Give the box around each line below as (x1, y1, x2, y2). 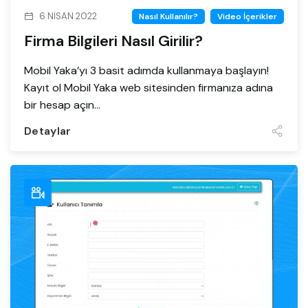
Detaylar (24, 123, 71, 138)
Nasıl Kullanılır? (139, 11, 198, 23)
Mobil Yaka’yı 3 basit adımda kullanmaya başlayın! (24, 63, 269, 78)
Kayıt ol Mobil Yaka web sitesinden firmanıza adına (24, 80, 273, 96)
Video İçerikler (217, 11, 277, 23)
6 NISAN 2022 (39, 10, 97, 23)
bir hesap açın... (24, 98, 100, 113)
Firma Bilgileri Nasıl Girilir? (24, 31, 203, 52)
